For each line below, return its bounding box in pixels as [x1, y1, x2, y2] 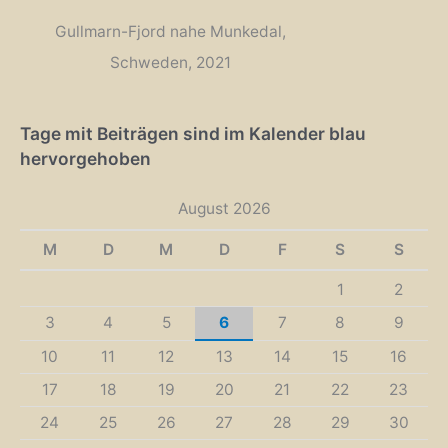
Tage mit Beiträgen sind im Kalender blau [20, 122, 366, 144]
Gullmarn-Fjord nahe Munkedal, [54, 21, 286, 41]
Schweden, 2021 [109, 52, 231, 72]
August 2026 [177, 199, 271, 219]
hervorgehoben [20, 147, 151, 169]
